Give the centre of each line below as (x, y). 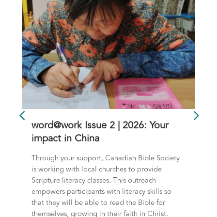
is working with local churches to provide (96, 170)
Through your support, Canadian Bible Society (105, 158)
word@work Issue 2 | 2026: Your (100, 125)
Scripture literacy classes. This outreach (93, 181)
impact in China (65, 139)
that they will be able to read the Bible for (98, 203)
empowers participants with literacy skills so (101, 192)
